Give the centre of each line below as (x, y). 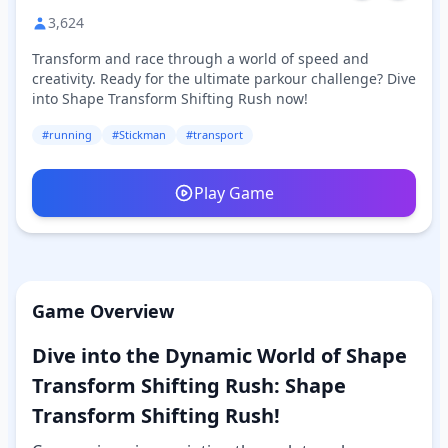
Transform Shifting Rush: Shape (189, 385)
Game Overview (103, 311)
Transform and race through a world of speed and (200, 58)
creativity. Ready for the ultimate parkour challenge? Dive (224, 78)
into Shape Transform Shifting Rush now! (170, 98)
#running (67, 134)
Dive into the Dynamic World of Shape (219, 355)
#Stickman (139, 134)
